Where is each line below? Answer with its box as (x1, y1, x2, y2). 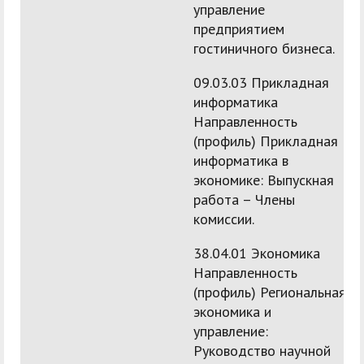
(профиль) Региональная (193, 283, 346, 302)
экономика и (193, 302, 271, 322)
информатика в (193, 151, 288, 171)
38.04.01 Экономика (193, 244, 320, 263)
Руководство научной (193, 341, 331, 361)
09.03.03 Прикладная (193, 73, 329, 93)
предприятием (193, 19, 284, 39)
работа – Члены (193, 190, 295, 210)
